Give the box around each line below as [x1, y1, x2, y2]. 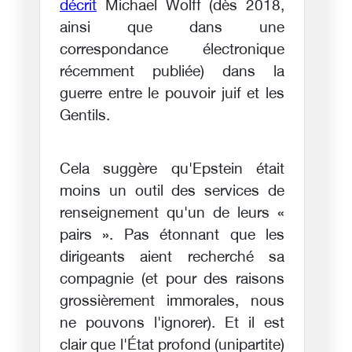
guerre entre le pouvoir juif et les [60, 85, 284, 104]
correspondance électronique [60, 41, 284, 60]
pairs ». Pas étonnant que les [60, 226, 284, 245]
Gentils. [60, 107, 110, 126]
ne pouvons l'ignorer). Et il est [60, 314, 284, 333]
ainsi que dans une [60, 19, 284, 38]
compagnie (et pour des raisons [60, 270, 284, 289]
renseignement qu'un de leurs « [60, 204, 284, 223]
